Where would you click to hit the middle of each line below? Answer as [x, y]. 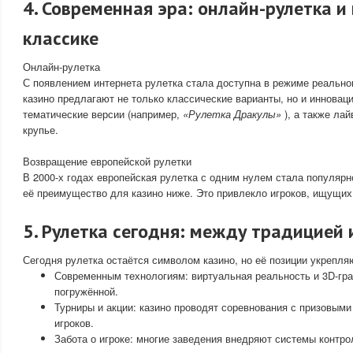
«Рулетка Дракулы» [234, 114]
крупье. [41, 130]
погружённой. [86, 291]
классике [61, 38]
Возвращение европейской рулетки [107, 161]
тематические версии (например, [103, 114]
